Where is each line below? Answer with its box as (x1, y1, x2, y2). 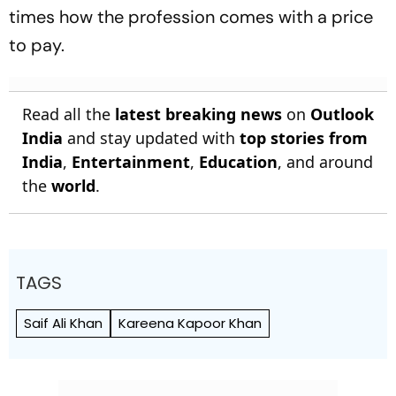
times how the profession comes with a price (9, 4, 373, 28)
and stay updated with (63, 126, 240, 148)
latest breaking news (115, 103, 282, 125)
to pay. (9, 33, 65, 57)
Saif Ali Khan (24, 313, 103, 332)
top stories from (240, 126, 368, 148)
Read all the (22, 103, 115, 125)
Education (199, 150, 278, 172)
